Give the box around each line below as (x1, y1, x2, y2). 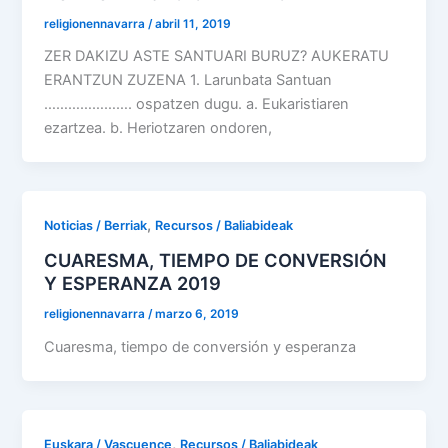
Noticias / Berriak (44, 218, 148, 234)
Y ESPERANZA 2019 (44, 272, 222, 295)
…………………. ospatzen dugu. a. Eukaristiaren (44, 95, 350, 114)
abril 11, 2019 (155, 16, 232, 31)
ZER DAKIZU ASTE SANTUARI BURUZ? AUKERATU (44, 47, 390, 66)
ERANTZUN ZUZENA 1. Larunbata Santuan (44, 71, 333, 90)
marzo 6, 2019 (155, 306, 240, 321)
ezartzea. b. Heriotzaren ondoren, (44, 119, 273, 138)
